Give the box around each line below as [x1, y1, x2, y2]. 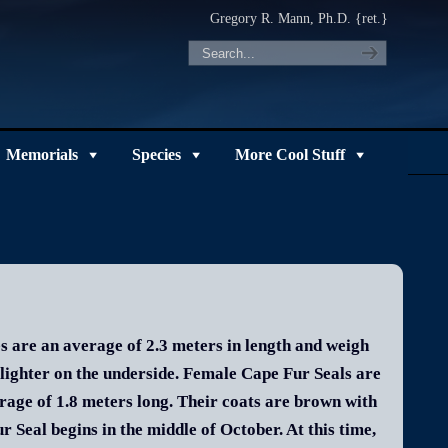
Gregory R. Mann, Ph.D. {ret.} [209, 11, 388, 26]
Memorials [5, 146, 78, 163]
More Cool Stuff [234, 146, 345, 163]
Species [131, 146, 181, 163]
